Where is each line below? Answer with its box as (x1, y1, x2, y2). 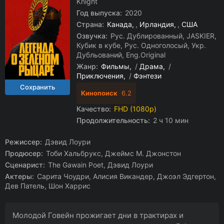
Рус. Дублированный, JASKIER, (108, 31, 216, 40)
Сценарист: (5, 160, 45, 169)
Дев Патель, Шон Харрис (5, 181, 90, 190)
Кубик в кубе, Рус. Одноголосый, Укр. (76, 41, 206, 49)
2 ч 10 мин (151, 116, 188, 124)
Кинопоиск (81, 89, 117, 97)
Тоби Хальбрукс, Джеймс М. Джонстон (44, 149, 181, 157)
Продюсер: (5, 149, 43, 157)
